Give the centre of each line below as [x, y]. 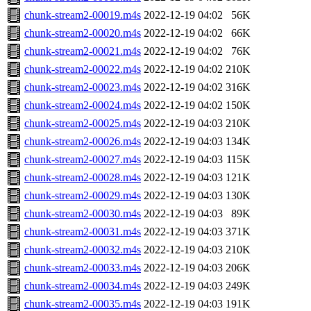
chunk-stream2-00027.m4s [83, 160]
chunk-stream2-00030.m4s [83, 214]
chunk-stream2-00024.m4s [83, 106]
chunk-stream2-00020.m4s [83, 33]
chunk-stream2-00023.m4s [83, 87]
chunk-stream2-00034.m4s [83, 286]
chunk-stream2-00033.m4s [83, 268]
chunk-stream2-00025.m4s [83, 124]
